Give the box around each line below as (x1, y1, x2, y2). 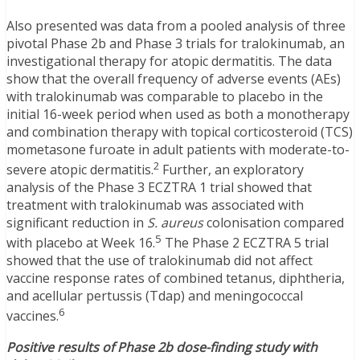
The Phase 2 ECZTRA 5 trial (162, 234, 329, 252)
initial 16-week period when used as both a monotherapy (6, 104, 350, 123)
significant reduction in (6, 213, 147, 231)
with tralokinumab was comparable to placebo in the (6, 87, 323, 105)
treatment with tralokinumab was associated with (6, 195, 304, 214)
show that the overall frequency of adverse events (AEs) (6, 69, 341, 88)
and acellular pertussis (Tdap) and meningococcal (6, 287, 303, 305)
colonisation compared (203, 213, 344, 231)
